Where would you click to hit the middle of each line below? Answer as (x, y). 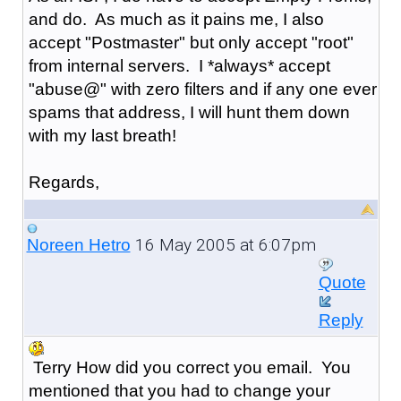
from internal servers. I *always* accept (179, 65)
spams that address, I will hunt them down (189, 112)
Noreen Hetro (78, 244)
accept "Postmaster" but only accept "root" (191, 42)
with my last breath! (102, 135)
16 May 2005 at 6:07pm (223, 244)
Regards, (64, 182)
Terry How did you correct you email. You (189, 367)
